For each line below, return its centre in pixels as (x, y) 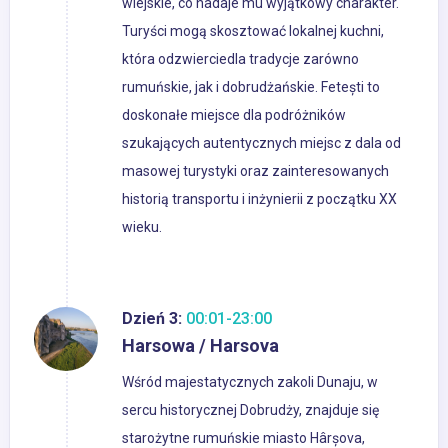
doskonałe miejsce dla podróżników (234, 115)
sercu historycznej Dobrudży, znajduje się (250, 410)
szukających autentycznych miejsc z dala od (261, 143)
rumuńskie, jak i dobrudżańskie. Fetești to (251, 87)
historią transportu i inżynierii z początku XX (259, 199)
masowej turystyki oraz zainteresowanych (255, 171)
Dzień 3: (152, 319)
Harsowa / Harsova (200, 346)
